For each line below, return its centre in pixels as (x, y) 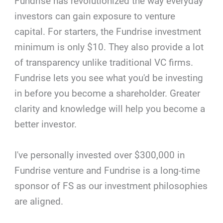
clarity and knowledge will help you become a (110, 109)
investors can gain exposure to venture (95, 16)
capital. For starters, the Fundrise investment (108, 32)
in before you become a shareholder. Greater (108, 94)
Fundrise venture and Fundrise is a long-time (108, 170)
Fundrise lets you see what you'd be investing (109, 78)
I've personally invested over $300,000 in (100, 155)
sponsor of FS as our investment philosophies (111, 186)
